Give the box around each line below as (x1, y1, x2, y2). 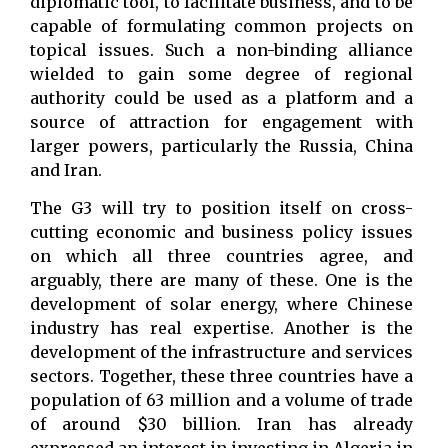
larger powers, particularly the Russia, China (30, 135, 413, 156)
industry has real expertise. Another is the (30, 318, 413, 339)
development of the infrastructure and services (30, 342, 413, 363)
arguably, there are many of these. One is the (30, 270, 413, 291)
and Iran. (30, 159, 102, 180)
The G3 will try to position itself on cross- (30, 198, 413, 219)
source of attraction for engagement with (30, 111, 413, 132)
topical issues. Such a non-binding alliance (30, 39, 413, 60)
